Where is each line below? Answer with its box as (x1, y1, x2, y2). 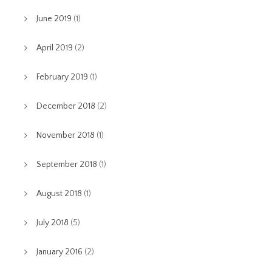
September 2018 (36, 159, 97, 169)
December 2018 (36, 101, 95, 111)
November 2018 (36, 130, 95, 140)
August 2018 (36, 188, 82, 199)
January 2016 (36, 246, 83, 257)
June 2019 (36, 13, 72, 24)
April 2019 (36, 42, 73, 53)
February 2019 (36, 72, 88, 82)
